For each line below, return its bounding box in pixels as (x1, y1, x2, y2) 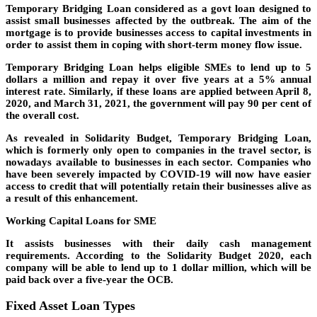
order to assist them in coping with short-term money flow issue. (6, 39, 302, 51)
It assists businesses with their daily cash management (6, 238, 311, 250)
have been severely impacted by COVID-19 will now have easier (6, 168, 311, 180)
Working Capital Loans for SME (6, 215, 156, 227)
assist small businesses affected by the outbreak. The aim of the (6, 15, 311, 27)
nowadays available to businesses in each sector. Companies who (6, 156, 311, 168)
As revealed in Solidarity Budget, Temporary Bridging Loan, (6, 132, 311, 144)
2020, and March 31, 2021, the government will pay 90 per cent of (6, 98, 311, 110)
